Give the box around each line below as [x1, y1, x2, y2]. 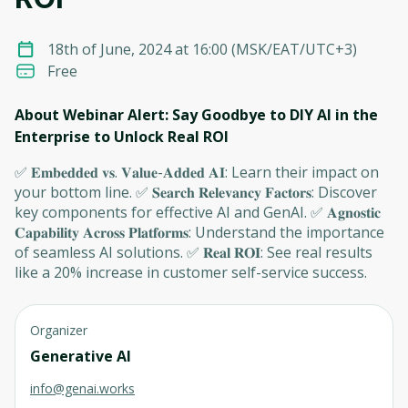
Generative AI [30, 346, 131, 366]
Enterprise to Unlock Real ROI [15, 127, 229, 147]
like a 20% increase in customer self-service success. [15, 262, 367, 282]
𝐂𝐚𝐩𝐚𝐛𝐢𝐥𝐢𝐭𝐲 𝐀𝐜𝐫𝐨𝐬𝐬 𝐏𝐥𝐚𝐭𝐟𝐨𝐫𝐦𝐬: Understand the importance [15, 222, 384, 242]
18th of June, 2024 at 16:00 [47, 39, 228, 59]
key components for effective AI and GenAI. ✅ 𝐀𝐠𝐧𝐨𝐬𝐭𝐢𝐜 [15, 202, 381, 222]
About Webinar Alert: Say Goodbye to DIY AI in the [15, 105, 378, 125]
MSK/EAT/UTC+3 [236, 39, 352, 59]
